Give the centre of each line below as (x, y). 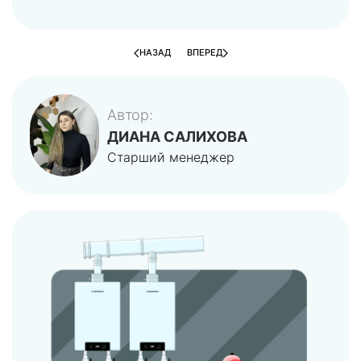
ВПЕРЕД (204, 53)
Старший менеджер (171, 158)
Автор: (130, 115)
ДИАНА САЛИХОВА (177, 137)
